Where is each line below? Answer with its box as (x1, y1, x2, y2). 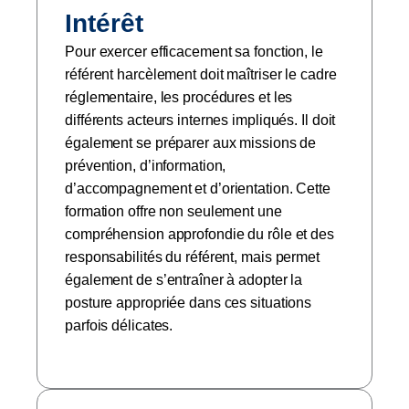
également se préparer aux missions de (65, 135, 317, 151)
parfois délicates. (65, 318, 173, 333)
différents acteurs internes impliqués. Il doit (65, 112, 336, 128)
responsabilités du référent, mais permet (65, 249, 320, 265)
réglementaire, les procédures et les (65, 89, 293, 105)
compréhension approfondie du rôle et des (65, 226, 334, 242)
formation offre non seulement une (65, 204, 282, 219)
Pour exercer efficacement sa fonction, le (65, 44, 323, 59)
